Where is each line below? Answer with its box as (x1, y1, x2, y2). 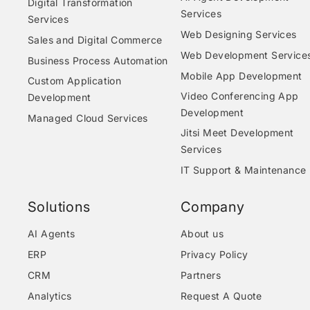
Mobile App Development (180, 70, 302, 82)
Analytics (28, 290, 72, 302)
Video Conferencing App (180, 90, 299, 102)
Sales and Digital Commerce (28, 34, 163, 46)
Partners (180, 269, 221, 281)
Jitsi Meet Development (180, 127, 294, 138)
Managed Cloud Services (28, 112, 148, 124)
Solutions (28, 199, 91, 215)
